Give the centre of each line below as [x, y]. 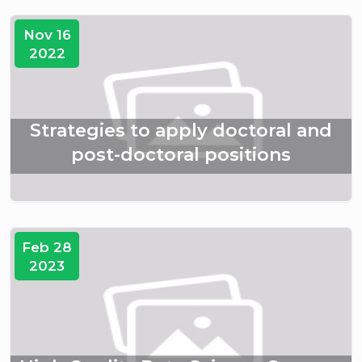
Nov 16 [47, 35]
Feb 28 [47, 248]
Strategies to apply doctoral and [181, 131]
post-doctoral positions [181, 155]
